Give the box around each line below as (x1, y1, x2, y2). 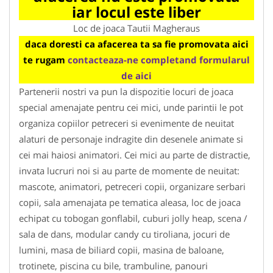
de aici (121, 69, 152, 82)
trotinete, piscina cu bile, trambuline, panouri (19, 259, 208, 272)
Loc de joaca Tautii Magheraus (73, 21, 200, 34)
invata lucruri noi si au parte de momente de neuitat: (19, 164, 239, 177)
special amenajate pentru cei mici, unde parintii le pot (19, 101, 243, 113)
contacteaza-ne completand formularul (68, 53, 250, 66)
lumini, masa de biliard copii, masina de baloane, (19, 243, 224, 256)
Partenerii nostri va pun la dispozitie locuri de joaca (19, 85, 233, 97)
